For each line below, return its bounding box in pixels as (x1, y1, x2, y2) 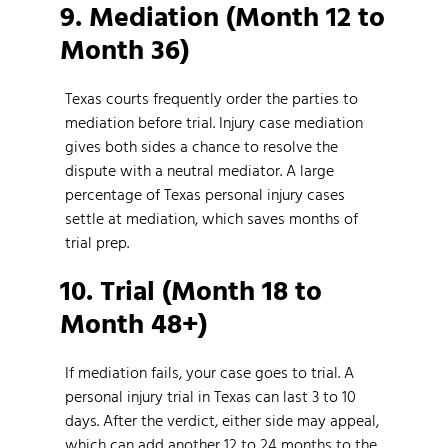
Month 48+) (60, 301, 207, 344)
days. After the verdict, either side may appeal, (65, 408, 379, 433)
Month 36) (60, 26, 189, 69)
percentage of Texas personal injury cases (65, 181, 345, 206)
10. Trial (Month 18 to (60, 268, 322, 311)
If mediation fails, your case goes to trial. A (65, 360, 354, 385)
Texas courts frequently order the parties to (65, 85, 358, 110)
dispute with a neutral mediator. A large (65, 157, 334, 182)
